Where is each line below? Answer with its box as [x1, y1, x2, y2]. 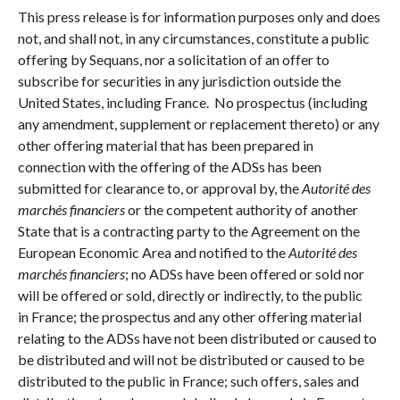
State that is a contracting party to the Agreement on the [17, 222, 360, 240]
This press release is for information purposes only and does [17, 8, 380, 26]
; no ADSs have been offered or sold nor [124, 265, 364, 283]
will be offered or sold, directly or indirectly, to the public [17, 287, 362, 304]
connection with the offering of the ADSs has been [17, 158, 321, 176]
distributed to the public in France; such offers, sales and [17, 372, 359, 390]
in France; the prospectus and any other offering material [17, 308, 362, 326]
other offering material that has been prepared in [17, 137, 313, 154]
